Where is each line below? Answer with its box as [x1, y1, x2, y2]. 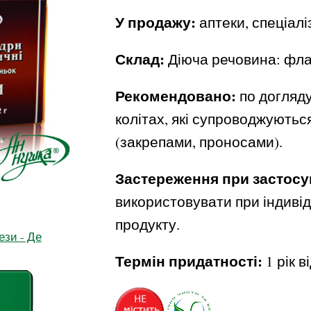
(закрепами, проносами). [115, 132, 283, 151]
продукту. [115, 215, 180, 234]
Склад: [115, 49, 165, 69]
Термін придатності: [115, 251, 263, 271]
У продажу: [115, 12, 196, 33]
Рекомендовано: [115, 85, 237, 106]
